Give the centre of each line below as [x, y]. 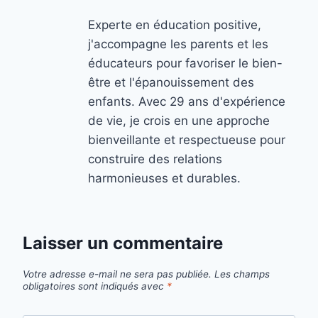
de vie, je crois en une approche [179, 121]
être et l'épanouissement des [171, 83]
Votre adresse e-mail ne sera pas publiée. [117, 274]
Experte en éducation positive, [175, 25]
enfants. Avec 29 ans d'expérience [187, 102]
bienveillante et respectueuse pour [187, 140]
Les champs [242, 274]
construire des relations [155, 159]
